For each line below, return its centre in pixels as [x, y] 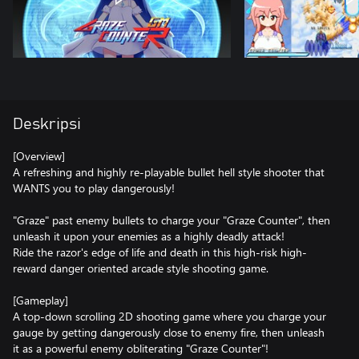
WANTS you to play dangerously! [94, 188]
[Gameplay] [40, 300]
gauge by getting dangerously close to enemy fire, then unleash [169, 332]
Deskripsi [47, 124]
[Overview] [39, 156]
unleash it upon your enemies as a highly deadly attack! [149, 236]
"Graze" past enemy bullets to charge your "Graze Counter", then [171, 220]
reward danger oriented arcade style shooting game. [141, 268]
